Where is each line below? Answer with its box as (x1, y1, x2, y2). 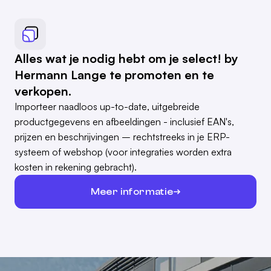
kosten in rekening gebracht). (15, 161, 137, 174)
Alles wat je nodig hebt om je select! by (15, 51, 238, 67)
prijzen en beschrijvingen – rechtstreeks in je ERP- (15, 131, 230, 143)
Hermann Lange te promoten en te (15, 67, 214, 83)
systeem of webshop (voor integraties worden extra (15, 146, 232, 158)
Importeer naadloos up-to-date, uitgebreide (15, 100, 200, 113)
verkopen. (15, 83, 71, 99)
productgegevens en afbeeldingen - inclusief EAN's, (15, 116, 234, 128)
